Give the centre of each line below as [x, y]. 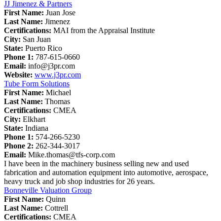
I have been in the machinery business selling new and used [96, 163]
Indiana [37, 128]
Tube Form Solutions [37, 83]
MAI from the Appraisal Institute [104, 30]
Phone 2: [20, 146]
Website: [19, 74]
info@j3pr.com [52, 66]
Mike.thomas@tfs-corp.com [72, 154]
